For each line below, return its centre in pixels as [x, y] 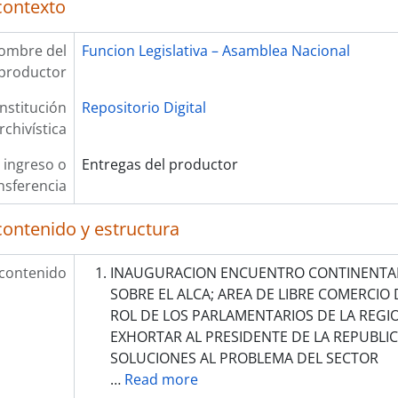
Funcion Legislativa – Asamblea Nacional [215, 51]
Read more [161, 379]
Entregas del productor [159, 164]
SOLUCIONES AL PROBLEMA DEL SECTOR [244, 358]
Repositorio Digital [143, 107]
